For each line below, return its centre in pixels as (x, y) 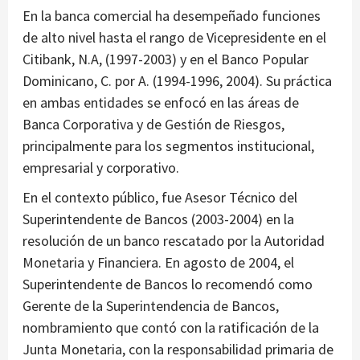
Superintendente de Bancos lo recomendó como (168, 284)
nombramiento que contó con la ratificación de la (171, 328)
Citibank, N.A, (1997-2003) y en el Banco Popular (166, 59)
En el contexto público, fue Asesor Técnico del (160, 198)
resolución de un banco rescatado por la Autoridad (174, 241)
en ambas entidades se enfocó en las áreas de (161, 103)
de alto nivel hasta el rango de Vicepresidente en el (174, 38)
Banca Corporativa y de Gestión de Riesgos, (153, 125)
